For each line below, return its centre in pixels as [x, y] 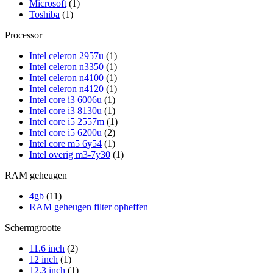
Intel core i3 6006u [66, 99]
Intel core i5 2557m [67, 121]
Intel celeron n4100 [66, 77]
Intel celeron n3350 [66, 66]
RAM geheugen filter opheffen [89, 207]
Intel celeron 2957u [66, 55]
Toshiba [44, 14]
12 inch [44, 259]
